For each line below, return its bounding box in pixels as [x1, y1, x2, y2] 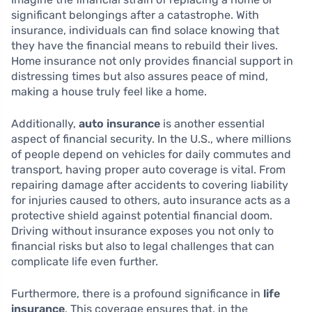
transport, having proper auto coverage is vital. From [11, 163, 286, 177]
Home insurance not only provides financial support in [11, 54, 293, 68]
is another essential [160, 117, 265, 131]
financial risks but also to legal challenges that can [11, 240, 274, 253]
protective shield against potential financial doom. [11, 209, 272, 223]
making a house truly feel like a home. [11, 85, 207, 99]
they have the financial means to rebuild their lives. [11, 39, 278, 53]
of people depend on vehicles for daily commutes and [11, 148, 291, 162]
